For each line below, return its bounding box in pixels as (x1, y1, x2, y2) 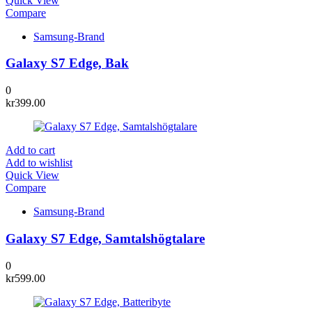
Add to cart (6, 144, 55, 157)
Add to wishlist (6, 157, 72, 169)
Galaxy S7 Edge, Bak (6, 56, 129, 71)
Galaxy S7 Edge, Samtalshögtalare (6, 231, 205, 246)
